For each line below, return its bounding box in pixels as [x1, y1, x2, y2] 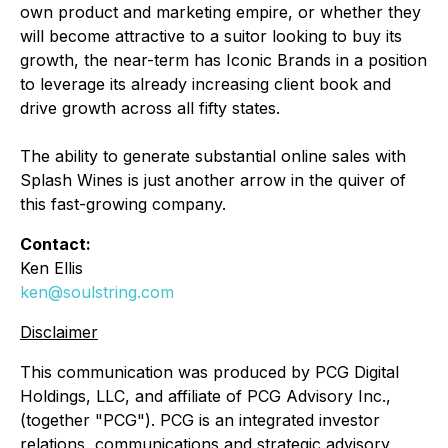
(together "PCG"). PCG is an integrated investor [20, 410, 380, 430]
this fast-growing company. [20, 194, 226, 214]
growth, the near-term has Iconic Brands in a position [20, 50, 427, 70]
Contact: [20, 234, 91, 254]
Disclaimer [20, 322, 98, 342]
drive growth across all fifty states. [20, 98, 280, 118]
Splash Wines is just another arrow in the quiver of [20, 170, 406, 190]
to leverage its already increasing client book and [20, 74, 391, 94]
